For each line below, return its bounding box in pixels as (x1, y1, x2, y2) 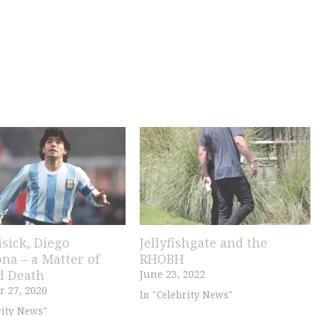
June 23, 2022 (139, 267, 205, 281)
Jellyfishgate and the (139, 233, 267, 251)
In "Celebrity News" (139, 288, 233, 301)
